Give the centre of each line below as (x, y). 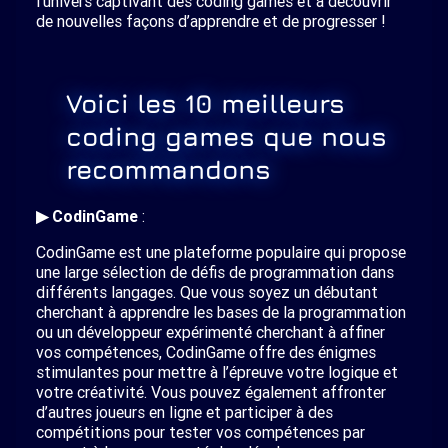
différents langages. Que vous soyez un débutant (207, 292)
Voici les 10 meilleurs (205, 103)
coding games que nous (226, 136)
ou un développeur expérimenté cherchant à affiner (210, 332)
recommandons (168, 169)
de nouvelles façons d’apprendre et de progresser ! (211, 21)
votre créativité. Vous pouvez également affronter (211, 392)
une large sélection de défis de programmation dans (215, 272)
